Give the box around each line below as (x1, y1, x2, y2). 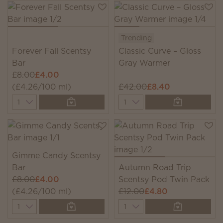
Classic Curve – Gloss (118, 45, 201, 56)
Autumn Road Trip (118, 162, 191, 173)
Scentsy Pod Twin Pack (118, 174, 210, 185)
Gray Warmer (118, 57, 170, 68)
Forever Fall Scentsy (12, 45, 91, 56)
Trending (121, 33, 152, 43)
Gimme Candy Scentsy (12, 150, 101, 161)
